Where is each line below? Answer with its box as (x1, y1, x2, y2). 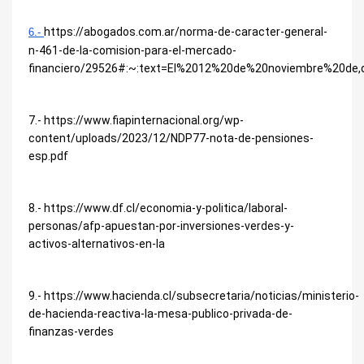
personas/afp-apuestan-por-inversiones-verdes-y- (28, 219, 294, 232)
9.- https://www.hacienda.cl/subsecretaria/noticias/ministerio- (28, 289, 359, 302)
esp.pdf (28, 149, 68, 162)
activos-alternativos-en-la (28, 237, 165, 250)
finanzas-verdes (28, 325, 114, 338)
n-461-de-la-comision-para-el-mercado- (28, 44, 236, 57)
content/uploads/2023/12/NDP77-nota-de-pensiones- (28, 132, 314, 145)
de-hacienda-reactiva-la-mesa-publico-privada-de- (28, 307, 292, 320)
